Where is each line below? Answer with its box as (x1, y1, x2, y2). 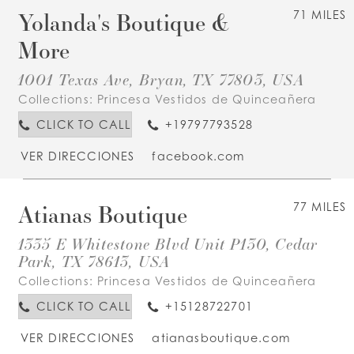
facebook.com (152, 149, 245, 164)
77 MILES (292, 199, 347, 213)
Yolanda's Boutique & (17, 6, 229, 37)
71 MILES (292, 7, 347, 21)
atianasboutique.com (152, 331, 291, 345)
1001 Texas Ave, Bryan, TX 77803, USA (17, 69, 304, 90)
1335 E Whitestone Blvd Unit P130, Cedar (17, 233, 318, 254)
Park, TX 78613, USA (17, 250, 171, 272)
